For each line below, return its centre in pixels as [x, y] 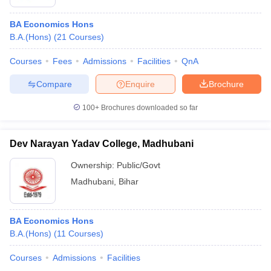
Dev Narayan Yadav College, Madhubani [102, 144]
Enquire [140, 84]
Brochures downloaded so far [149, 108]
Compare [54, 84]
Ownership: [94, 165]
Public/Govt [139, 165]
